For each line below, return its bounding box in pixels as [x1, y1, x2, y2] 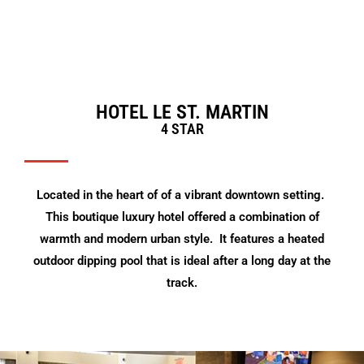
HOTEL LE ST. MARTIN [95, 100, 269, 123]
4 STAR [160, 119, 204, 137]
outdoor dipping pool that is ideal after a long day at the [33, 253, 331, 268]
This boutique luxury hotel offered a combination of [45, 209, 319, 224]
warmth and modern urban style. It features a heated [40, 231, 324, 246]
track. [167, 275, 197, 290]
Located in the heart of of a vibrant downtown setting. [37, 187, 327, 202]
